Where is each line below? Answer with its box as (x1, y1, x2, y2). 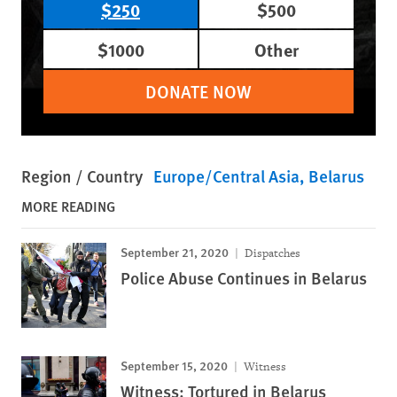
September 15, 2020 (121, 355, 228, 374)
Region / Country (21, 163, 143, 188)
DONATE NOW (145, 78, 252, 104)
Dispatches (242, 245, 300, 261)
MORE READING (21, 195, 115, 216)
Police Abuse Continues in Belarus (121, 265, 367, 290)
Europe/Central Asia (153, 163, 300, 188)
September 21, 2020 (121, 242, 229, 261)
